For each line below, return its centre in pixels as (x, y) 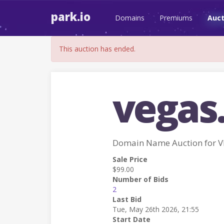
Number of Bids (140, 179)
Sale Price (130, 159)
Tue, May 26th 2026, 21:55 (155, 209)
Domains (130, 18)
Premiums (176, 18)
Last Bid (127, 199)
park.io (71, 16)
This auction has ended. (97, 49)
